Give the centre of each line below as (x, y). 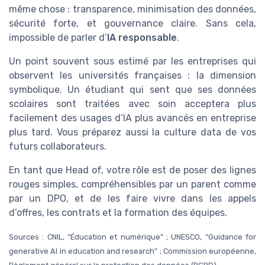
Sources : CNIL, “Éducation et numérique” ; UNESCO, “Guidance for (132, 237)
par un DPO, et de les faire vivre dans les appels (132, 199)
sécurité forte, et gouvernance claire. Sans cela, (132, 24)
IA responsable (142, 38)
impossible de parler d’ (58, 38)
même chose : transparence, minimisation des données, (132, 9)
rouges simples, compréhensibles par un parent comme (132, 185)
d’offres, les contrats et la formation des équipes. (118, 213)
